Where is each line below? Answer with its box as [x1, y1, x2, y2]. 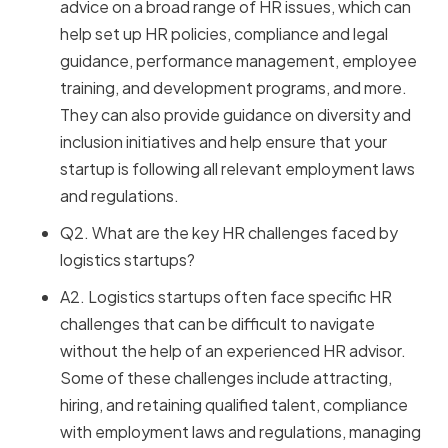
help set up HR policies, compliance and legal [60, 23, 388, 45]
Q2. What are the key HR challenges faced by [60, 222, 398, 244]
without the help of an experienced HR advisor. [60, 340, 406, 362]
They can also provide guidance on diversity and [60, 104, 411, 126]
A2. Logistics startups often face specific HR [60, 286, 392, 308]
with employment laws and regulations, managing [60, 421, 421, 443]
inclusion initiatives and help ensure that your [60, 131, 387, 153]
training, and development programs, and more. [60, 77, 407, 99]
